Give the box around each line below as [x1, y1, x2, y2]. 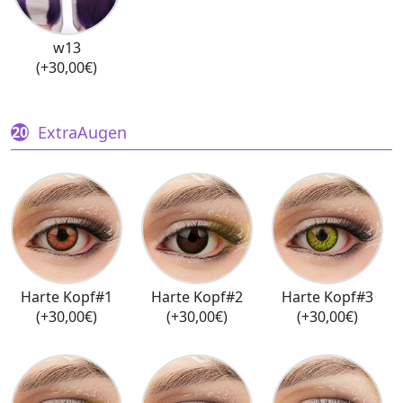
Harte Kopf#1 [21, 286, 113, 307]
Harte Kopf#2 [150, 286, 243, 307]
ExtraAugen [38, 121, 127, 143]
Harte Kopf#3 [281, 286, 373, 307]
